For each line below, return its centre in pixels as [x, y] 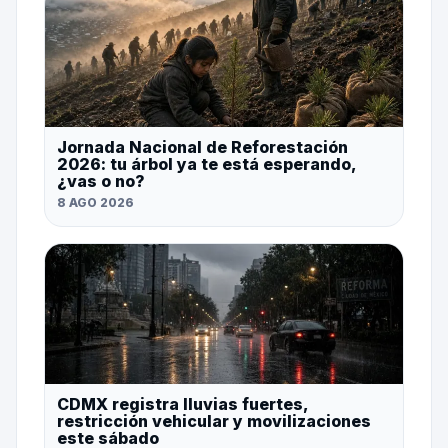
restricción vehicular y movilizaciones [213, 421]
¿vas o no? [100, 181]
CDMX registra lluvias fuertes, [182, 404]
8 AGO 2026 [95, 203]
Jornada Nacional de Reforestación [202, 147]
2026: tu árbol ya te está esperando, [206, 164]
